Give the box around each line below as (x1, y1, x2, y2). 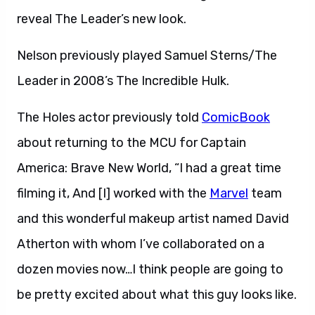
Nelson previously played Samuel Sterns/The (17, 48, 277, 63)
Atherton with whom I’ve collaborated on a (17, 236, 264, 252)
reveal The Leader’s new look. (17, 11, 186, 27)
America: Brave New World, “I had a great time (17, 160, 281, 176)
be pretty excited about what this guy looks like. (17, 287, 297, 302)
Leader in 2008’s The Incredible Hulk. (17, 73, 232, 89)
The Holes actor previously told (17, 110, 202, 125)
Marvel (210, 186, 248, 201)
